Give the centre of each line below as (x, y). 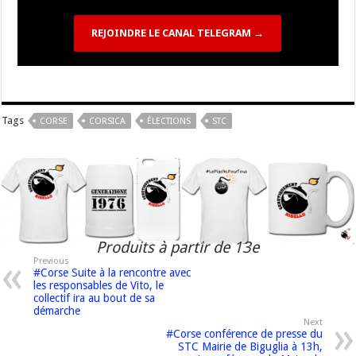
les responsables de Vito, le (99, 285)
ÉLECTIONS (169, 122)
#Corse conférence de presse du (244, 333)
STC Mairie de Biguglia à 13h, (250, 346)
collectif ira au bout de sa (95, 298)
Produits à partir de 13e (178, 247)
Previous (52, 261)
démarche (57, 310)
